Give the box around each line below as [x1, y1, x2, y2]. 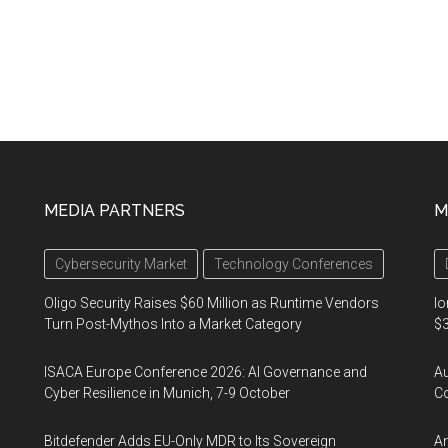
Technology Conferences [214, 255, 373, 272]
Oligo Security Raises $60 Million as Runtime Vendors [44, 294, 379, 311]
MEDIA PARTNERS [44, 200, 185, 220]
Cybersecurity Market [55, 255, 187, 272]
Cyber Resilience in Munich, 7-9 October [44, 384, 290, 401]
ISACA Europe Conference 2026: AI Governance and [44, 363, 367, 380]
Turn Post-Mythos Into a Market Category [44, 315, 302, 332]
